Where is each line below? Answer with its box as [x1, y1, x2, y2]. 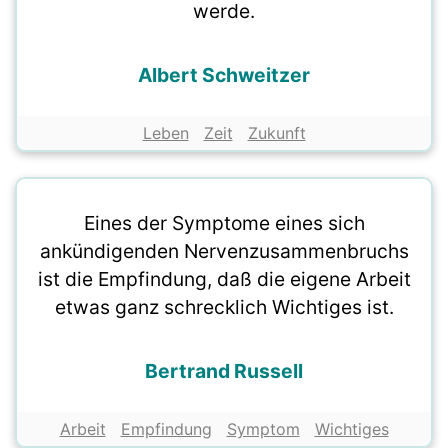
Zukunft [247, 123, 306, 144]
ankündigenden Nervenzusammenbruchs [39, 239, 409, 264]
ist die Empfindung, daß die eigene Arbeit [37, 267, 411, 292]
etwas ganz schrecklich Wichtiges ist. [54, 295, 394, 320]
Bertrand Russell [145, 359, 303, 384]
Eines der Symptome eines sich [83, 211, 365, 236]
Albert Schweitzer [138, 63, 310, 88]
